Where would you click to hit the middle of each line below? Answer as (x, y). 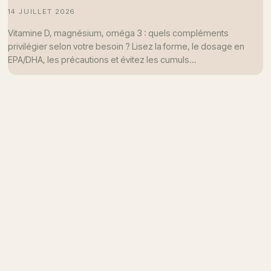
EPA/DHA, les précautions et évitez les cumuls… (102, 59)
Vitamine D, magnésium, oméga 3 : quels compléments (118, 33)
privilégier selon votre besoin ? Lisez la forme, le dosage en (126, 46)
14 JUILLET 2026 (41, 12)
